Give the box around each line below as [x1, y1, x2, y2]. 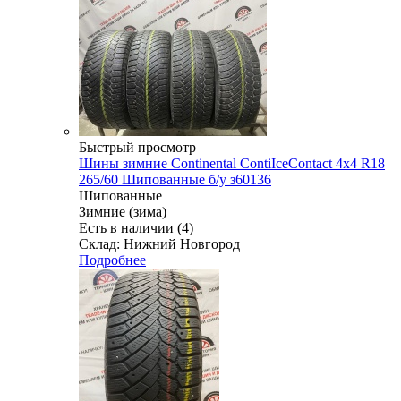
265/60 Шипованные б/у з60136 [79, 171, 271, 187]
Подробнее [79, 252, 146, 268]
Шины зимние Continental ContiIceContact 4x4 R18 [79, 155, 385, 171]
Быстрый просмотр [79, 139, 196, 155]
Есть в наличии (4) [79, 219, 193, 235]
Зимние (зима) [79, 203, 166, 219]
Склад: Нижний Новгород [79, 235, 240, 252]
